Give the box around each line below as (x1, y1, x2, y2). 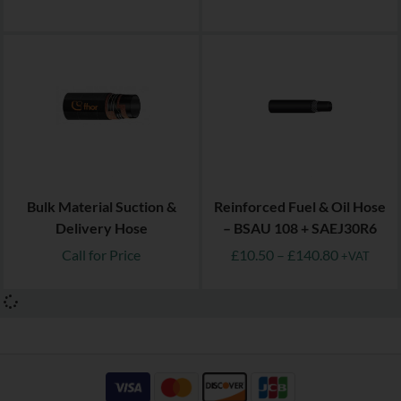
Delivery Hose (55, 219, 148, 237)
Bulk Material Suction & (26, 198, 176, 216)
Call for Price (62, 246, 141, 264)
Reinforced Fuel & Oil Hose (214, 198, 386, 216)
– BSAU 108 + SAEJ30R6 (223, 219, 377, 237)
